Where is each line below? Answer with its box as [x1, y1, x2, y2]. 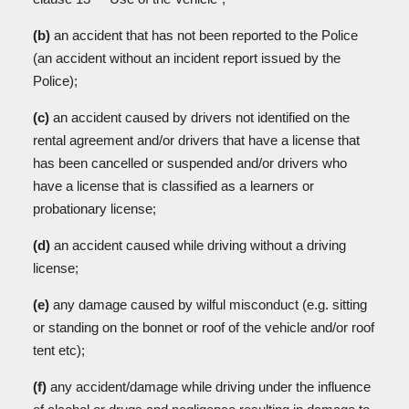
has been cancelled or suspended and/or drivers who [33, 155, 347, 171]
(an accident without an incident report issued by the [33, 50, 341, 66]
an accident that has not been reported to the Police [50, 27, 358, 43]
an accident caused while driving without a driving [54, 237, 346, 253]
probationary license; [33, 201, 160, 216]
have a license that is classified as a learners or [33, 178, 314, 194]
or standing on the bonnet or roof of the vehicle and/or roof [33, 320, 374, 335]
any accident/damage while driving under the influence [47, 379, 371, 394]
